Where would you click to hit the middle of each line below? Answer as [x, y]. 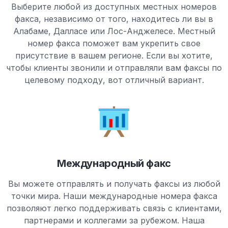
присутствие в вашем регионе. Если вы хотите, [114, 55]
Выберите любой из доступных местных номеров [114, 7]
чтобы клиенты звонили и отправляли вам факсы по [114, 68]
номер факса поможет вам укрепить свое [114, 43]
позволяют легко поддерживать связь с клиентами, [114, 208]
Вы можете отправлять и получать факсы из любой [114, 184]
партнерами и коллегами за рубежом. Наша [114, 220]
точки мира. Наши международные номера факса [114, 196]
